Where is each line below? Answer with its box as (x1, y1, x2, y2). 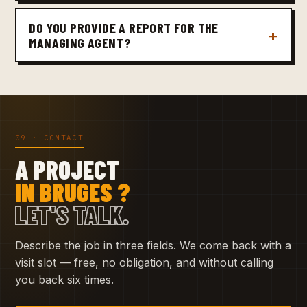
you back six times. (15, 272, 114, 286)
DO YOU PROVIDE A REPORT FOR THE (29, 19, 219, 36)
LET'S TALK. (15, 199, 129, 230)
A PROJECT (15, 153, 119, 184)
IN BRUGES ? (15, 176, 130, 207)
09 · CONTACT (15, 133, 84, 143)
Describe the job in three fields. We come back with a (15, 238, 291, 252)
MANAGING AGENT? (29, 34, 132, 51)
